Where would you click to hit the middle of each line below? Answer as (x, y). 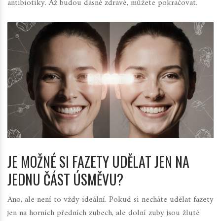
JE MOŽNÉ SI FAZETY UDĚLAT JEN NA (98, 162)
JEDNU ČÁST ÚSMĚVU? (65, 180)
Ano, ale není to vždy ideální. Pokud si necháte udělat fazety (110, 200)
